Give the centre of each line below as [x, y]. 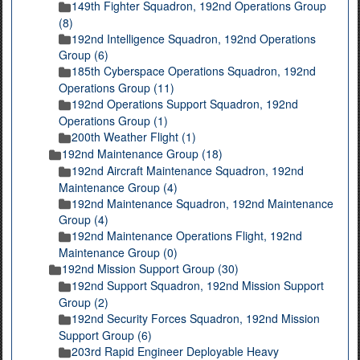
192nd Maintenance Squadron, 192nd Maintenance [202, 203]
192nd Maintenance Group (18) [142, 153]
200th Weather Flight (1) [134, 137]
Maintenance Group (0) [118, 253]
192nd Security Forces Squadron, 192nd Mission [196, 318]
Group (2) [84, 302]
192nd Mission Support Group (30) [150, 269]
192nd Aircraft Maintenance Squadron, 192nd [188, 170]
